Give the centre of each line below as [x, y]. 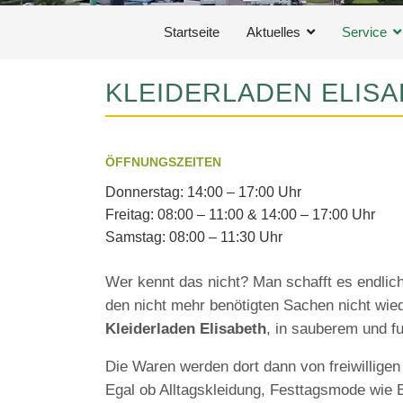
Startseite [192, 32]
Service [364, 32]
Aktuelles [273, 32]
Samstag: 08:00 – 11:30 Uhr [194, 237]
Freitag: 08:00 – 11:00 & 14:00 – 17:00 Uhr [240, 215]
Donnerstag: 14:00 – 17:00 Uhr [203, 192]
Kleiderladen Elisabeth [186, 329]
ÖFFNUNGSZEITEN [163, 162]
